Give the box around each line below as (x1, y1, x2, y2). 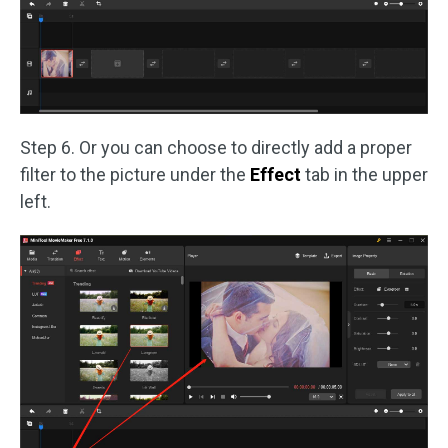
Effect (250, 163, 301, 185)
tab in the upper (301, 163, 428, 185)
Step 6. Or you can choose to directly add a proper (20, 136, 412, 158)
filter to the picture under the (20, 163, 250, 185)
